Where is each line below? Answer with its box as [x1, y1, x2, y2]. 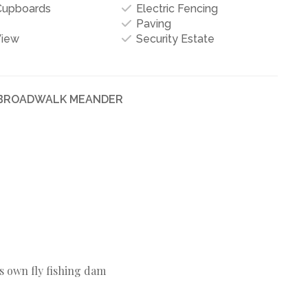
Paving [133, 16, 171, 30]
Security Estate [133, 32, 214, 45]
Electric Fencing [133, 1, 218, 15]
